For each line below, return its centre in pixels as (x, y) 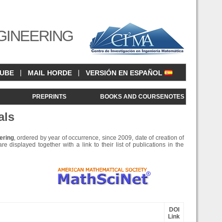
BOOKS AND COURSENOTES (142, 97)
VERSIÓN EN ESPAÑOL (125, 73)
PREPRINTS (50, 97)
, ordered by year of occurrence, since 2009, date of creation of (99, 138)
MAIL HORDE (50, 73)
